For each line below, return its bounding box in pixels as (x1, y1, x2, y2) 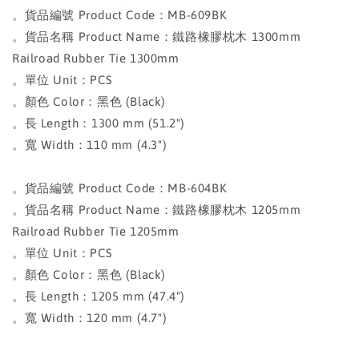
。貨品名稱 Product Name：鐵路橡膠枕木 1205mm (12, 203, 301, 216)
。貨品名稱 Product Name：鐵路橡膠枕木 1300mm (12, 30, 301, 43)
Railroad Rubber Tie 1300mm (12, 51, 179, 65)
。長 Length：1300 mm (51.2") (12, 116, 185, 130)
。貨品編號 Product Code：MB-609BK (12, 8, 228, 22)
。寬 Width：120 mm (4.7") (12, 311, 167, 325)
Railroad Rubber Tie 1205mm (12, 224, 179, 238)
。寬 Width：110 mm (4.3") (12, 138, 167, 151)
